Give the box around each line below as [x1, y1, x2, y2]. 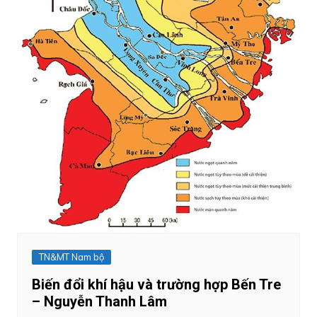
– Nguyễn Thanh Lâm [31, 292, 167, 310]
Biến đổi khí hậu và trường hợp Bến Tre [31, 275, 281, 293]
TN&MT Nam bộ [38, 250, 104, 263]
